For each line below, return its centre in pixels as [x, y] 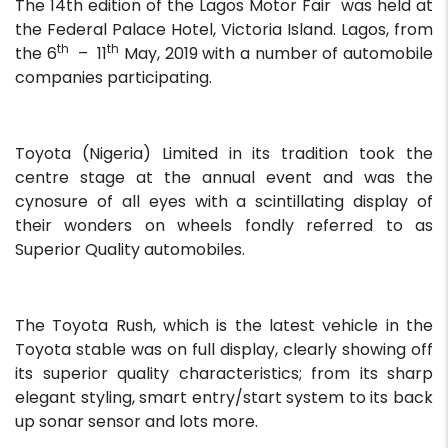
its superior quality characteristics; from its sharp [224, 374]
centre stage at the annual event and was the [224, 178]
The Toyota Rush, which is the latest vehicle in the [224, 326]
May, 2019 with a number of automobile [276, 54]
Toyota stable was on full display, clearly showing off [224, 350]
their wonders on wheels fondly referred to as [224, 226]
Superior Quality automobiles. [130, 250]
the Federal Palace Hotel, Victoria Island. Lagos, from [224, 30]
